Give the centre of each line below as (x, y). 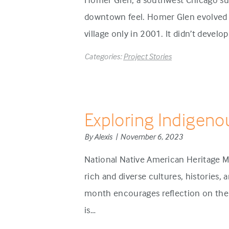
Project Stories (147, 56)
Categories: (104, 56)
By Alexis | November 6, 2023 (134, 136)
